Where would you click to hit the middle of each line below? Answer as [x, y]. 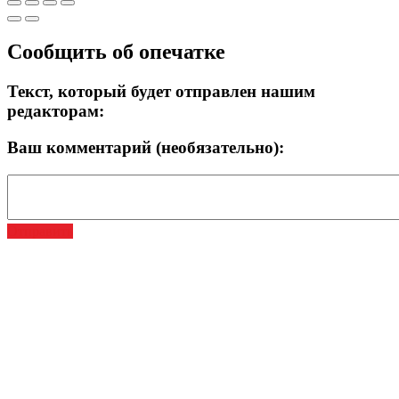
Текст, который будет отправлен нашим [161, 92]
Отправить [40, 231]
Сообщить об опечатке [116, 52]
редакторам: [56, 111]
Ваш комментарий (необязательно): [146, 147]
